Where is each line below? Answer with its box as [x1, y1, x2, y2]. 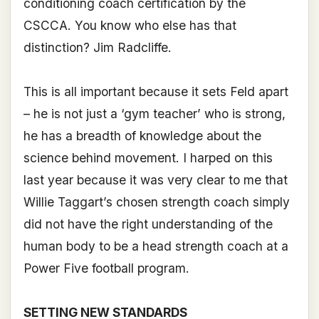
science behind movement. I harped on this [23, 150, 273, 166]
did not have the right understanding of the [23, 216, 273, 232]
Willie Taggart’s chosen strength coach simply [23, 194, 290, 210]
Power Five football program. [23, 261, 189, 276]
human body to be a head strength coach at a [23, 239, 288, 254]
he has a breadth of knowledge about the [23, 128, 261, 144]
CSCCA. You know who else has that [23, 18, 236, 33]
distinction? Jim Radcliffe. [23, 40, 172, 56]
